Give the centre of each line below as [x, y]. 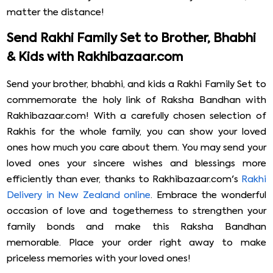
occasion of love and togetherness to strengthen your [136, 211]
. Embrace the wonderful [208, 195]
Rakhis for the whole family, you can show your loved [136, 132]
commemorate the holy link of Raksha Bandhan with [136, 100]
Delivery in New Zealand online [79, 195]
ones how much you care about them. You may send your [136, 147]
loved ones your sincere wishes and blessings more [136, 163]
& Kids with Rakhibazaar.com [95, 58]
